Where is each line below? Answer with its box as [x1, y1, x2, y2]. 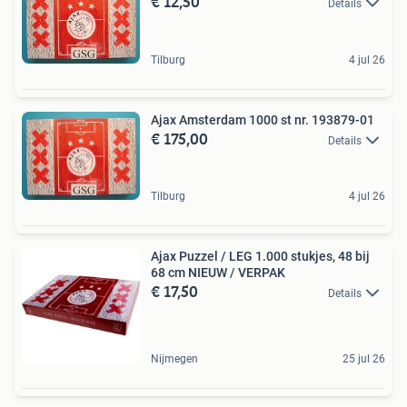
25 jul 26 [342, 352, 385, 366]
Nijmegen [151, 352, 198, 366]
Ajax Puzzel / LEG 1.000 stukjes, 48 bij [151, 249, 370, 264]
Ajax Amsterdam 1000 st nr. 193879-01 [151, 112, 374, 127]
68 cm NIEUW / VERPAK [151, 265, 285, 281]
